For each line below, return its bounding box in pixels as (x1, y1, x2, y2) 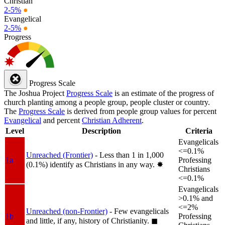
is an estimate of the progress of (113, 88, 214, 97)
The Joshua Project (4, 88, 66, 97)
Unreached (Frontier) (26, 150, 93, 159)
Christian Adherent (82, 116, 142, 125)
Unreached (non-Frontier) (26, 206, 107, 215)
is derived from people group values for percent (65, 106, 216, 116)
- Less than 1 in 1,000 (95, 150, 164, 159)
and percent (41, 116, 82, 125)
